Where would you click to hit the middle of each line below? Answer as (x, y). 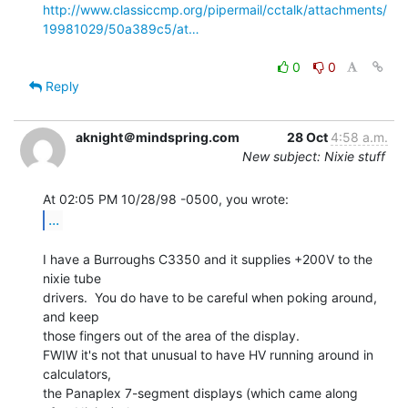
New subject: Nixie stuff (314, 156)
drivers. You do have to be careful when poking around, (210, 297)
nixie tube (72, 278)
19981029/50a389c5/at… (121, 28)
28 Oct (309, 137)
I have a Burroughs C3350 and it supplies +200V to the (208, 259)
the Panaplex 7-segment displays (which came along (200, 393)
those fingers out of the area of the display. (171, 335)
